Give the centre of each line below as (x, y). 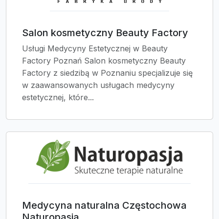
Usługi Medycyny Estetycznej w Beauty (95, 48)
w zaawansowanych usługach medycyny (98, 85)
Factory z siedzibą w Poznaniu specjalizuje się (107, 73)
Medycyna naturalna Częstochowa (104, 205)
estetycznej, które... (58, 97)
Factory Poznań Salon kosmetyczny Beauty (104, 61)
